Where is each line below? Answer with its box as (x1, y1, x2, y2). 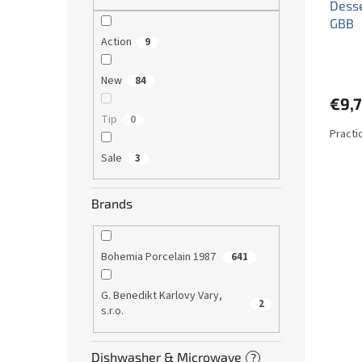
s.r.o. (100, 303, 126, 320)
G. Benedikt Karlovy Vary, (100, 288, 222, 305)
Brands (91, 196, 133, 212)
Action (100, 33, 132, 50)
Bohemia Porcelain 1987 (100, 249, 218, 266)
